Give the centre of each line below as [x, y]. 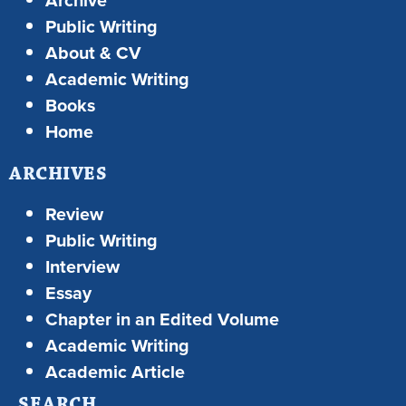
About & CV [93, 53]
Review [74, 214]
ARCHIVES [58, 173]
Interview [82, 266]
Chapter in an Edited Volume [162, 319]
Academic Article [115, 372]
